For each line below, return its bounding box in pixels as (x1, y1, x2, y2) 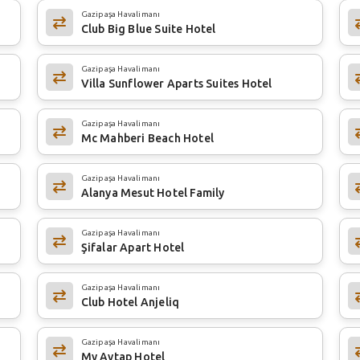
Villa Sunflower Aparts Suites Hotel (80, 76, 272, 90)
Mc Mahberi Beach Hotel (80, 131, 215, 145)
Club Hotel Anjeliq (80, 295, 180, 309)
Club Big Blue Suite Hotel (80, 22, 216, 35)
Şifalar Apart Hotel (80, 240, 185, 254)
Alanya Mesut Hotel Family (80, 186, 225, 199)
